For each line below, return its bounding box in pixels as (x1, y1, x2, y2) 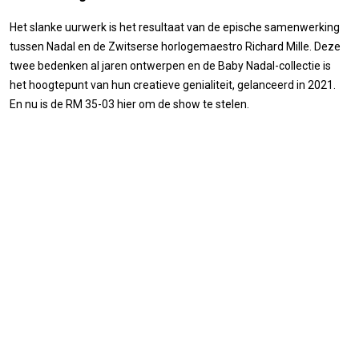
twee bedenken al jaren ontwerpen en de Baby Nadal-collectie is (10, 58, 331, 72)
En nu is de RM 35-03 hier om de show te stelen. (10, 97, 249, 111)
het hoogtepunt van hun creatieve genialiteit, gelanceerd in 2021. (10, 78, 336, 91)
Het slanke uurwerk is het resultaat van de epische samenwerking (10, 20, 340, 34)
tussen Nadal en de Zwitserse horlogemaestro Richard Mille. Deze (10, 39, 341, 53)
